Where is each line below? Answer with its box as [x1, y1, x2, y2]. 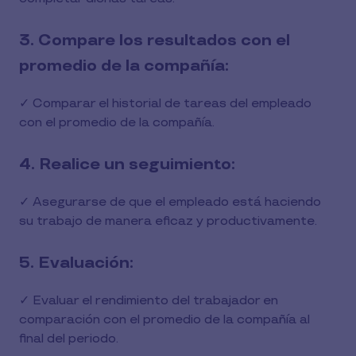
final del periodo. [19, 331, 118, 346]
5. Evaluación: [19, 253, 133, 273]
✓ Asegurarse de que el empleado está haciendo [19, 195, 321, 210]
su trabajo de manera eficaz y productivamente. [19, 214, 317, 229]
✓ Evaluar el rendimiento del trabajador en [19, 293, 278, 308]
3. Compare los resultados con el [19, 31, 290, 50]
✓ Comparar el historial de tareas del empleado [19, 96, 311, 111]
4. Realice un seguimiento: [19, 155, 235, 174]
